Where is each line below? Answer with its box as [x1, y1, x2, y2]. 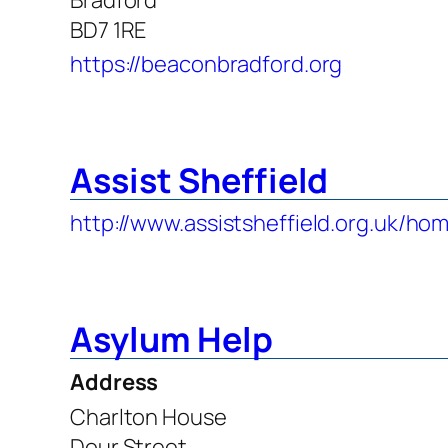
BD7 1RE [70, 14, 147, 45]
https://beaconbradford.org [70, 48, 343, 79]
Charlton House [70, 401, 227, 432]
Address [70, 366, 159, 397]
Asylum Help [70, 315, 273, 362]
